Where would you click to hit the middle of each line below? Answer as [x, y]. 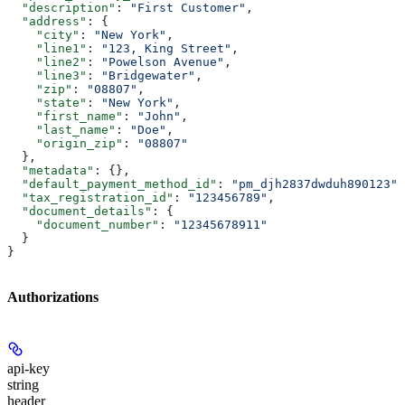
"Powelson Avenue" [163, 61]
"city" [43, 34]
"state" [47, 102]
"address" [47, 21]
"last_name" [61, 129]
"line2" [47, 61]
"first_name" [65, 116]
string [23, 385]
